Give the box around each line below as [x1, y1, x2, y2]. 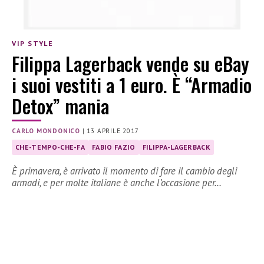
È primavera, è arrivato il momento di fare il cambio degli [12, 164, 237, 178]
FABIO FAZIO [92, 143, 136, 152]
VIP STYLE [12, 38, 54, 48]
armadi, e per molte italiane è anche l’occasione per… [12, 176, 222, 190]
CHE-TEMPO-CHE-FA [15, 143, 85, 152]
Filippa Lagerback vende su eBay [12, 49, 249, 78]
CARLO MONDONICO [12, 127, 80, 136]
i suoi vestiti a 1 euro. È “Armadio [12, 71, 252, 99]
